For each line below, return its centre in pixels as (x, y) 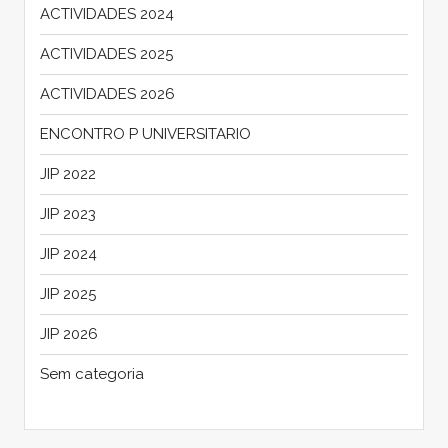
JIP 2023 (67, 213)
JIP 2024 (68, 253)
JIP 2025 (67, 293)
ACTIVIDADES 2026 (107, 93)
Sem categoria (91, 373)
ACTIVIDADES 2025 (106, 53)
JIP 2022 (67, 173)
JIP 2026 (68, 333)
